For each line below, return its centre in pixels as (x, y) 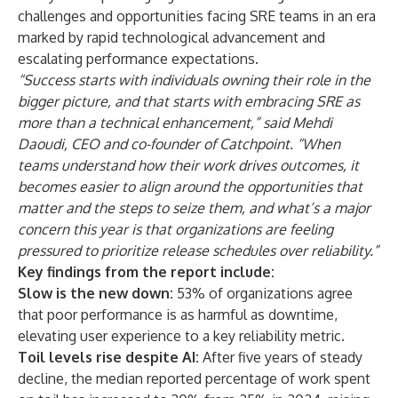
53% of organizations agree (263, 293)
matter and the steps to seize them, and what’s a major (194, 208)
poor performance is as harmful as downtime (191, 314)
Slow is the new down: (96, 293)
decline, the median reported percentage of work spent (194, 378)
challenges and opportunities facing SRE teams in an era (197, 16)
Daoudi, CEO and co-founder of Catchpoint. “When (179, 144)
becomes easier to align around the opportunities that (190, 187)
